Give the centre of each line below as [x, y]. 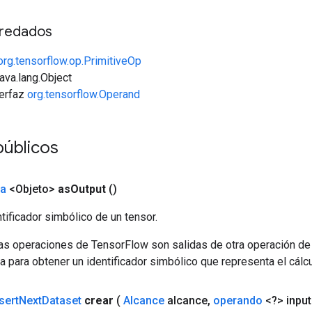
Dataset [62, 300]
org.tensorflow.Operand [84, 94]
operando [238, 300]
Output [88, 189]
